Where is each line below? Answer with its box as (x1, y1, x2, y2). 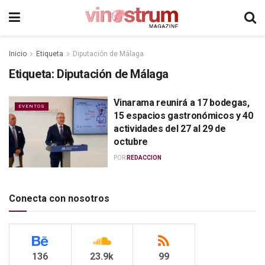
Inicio (9, 50, 27, 58)
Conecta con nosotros (9, 192, 109, 204)
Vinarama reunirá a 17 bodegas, (114, 97, 250, 108)
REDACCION (127, 154, 162, 161)
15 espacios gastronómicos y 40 (114, 110, 253, 121)
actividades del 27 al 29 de (114, 123, 226, 134)
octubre (114, 136, 148, 147)
